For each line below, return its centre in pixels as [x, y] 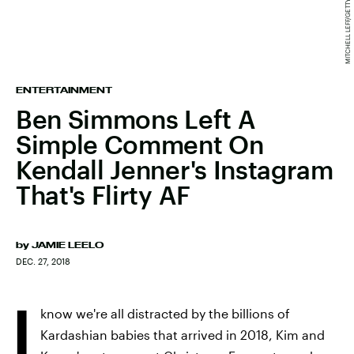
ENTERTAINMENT [64, 90]
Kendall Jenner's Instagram [175, 169]
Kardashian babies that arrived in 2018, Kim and [183, 335]
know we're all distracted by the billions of [165, 313]
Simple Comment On [140, 144]
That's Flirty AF [103, 195]
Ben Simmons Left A [136, 119]
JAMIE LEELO [68, 245]
